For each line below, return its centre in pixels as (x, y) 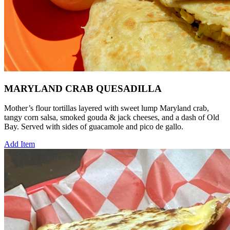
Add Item (20, 144)
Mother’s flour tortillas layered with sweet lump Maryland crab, (107, 108)
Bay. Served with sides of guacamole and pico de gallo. (94, 127)
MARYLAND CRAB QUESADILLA (83, 88)
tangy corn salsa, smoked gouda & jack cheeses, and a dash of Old (112, 118)
